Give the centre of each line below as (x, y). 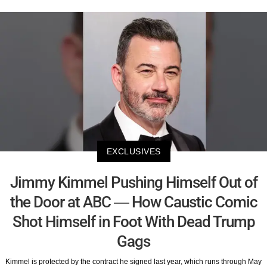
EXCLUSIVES (133, 152)
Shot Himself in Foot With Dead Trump (133, 222)
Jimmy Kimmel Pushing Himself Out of (133, 183)
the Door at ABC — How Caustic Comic (133, 202)
